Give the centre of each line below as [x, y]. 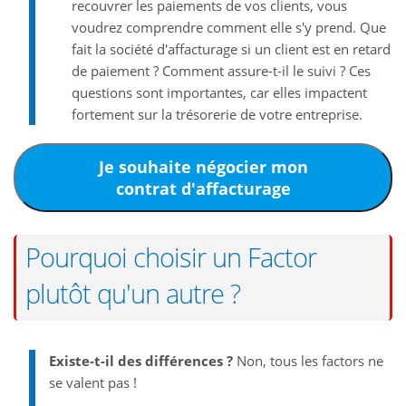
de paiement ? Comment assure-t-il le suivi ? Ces [221, 70]
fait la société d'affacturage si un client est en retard [231, 48]
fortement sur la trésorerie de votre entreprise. [217, 114]
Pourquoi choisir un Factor [171, 257]
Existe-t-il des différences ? [140, 360]
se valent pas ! [92, 382]
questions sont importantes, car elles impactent [219, 92]
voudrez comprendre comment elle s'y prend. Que [228, 27]
